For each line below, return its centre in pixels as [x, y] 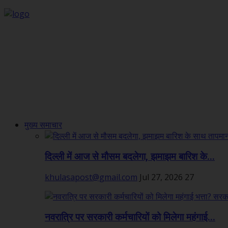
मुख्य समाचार [43, 125]
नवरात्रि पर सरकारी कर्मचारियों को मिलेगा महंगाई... [130, 218]
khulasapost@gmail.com [91, 177]
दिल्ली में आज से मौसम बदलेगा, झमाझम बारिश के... [130, 156]
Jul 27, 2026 [161, 177]
